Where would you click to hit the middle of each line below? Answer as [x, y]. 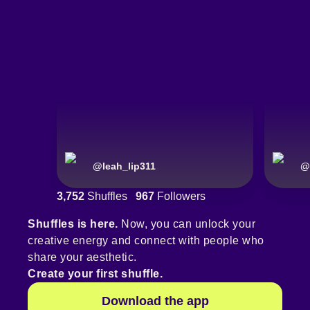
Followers [180, 197]
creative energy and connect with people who [146, 241]
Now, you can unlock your [186, 224]
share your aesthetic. [82, 257]
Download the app [155, 301]
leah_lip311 [129, 166]
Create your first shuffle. [95, 274]
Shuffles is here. [73, 224]
